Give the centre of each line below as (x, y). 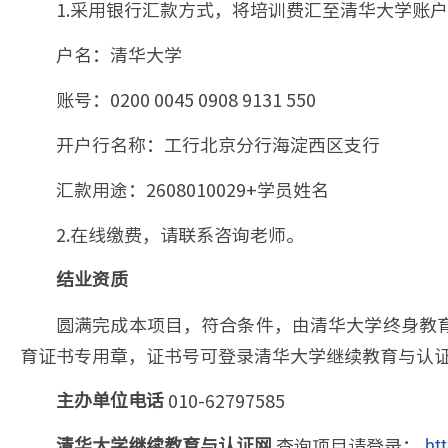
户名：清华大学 (119, 54)
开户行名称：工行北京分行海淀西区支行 (218, 144)
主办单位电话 (110, 400)
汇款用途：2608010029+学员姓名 (192, 189)
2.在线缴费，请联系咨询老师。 (180, 234)
